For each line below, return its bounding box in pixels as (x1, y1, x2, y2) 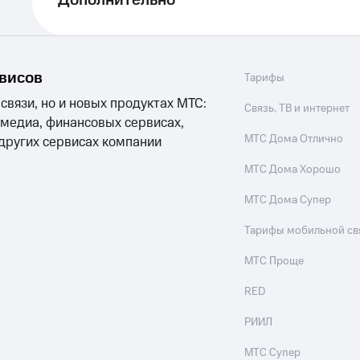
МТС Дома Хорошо (244, 162, 342, 178)
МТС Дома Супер (244, 192, 332, 208)
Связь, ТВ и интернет (244, 100, 350, 117)
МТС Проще (244, 253, 305, 269)
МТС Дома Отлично (244, 131, 344, 147)
